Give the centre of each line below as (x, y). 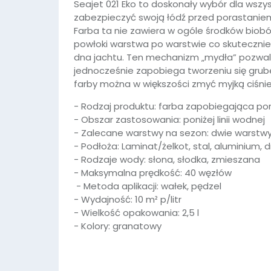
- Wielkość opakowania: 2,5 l (136, 213)
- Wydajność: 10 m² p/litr (128, 199)
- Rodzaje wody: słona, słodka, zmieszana (167, 159)
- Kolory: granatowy (118, 226)
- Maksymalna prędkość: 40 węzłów (153, 173)
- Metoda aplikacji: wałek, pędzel (148, 186)
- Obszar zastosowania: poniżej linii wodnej (169, 119)
